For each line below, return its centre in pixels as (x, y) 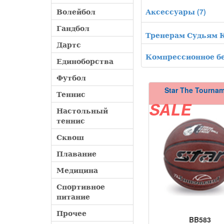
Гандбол (73, 28)
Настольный (82, 111)
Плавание (76, 154)
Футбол (71, 78)
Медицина (77, 170)
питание (73, 197)
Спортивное (81, 187)
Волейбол (76, 12)
